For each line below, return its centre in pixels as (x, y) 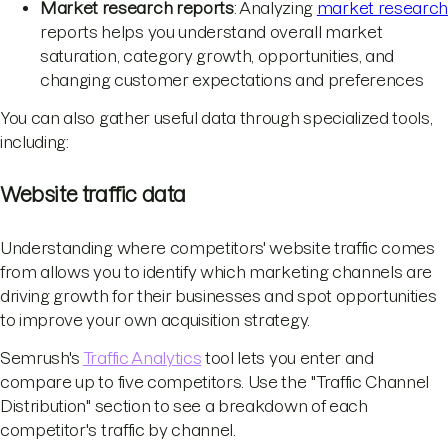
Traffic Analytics (142, 357)
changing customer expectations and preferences (232, 80)
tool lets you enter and (287, 357)
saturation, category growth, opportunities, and (217, 56)
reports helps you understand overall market (211, 32)
